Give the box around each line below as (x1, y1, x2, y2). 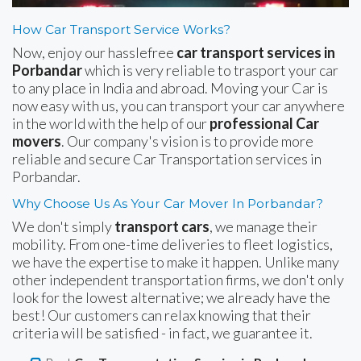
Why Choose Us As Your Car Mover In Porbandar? (12, 195, 323, 211)
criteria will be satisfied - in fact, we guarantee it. (12, 323, 313, 342)
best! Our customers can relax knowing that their (12, 305, 311, 324)
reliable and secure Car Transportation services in (12, 149, 322, 168)
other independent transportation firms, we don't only (12, 270, 344, 288)
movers (12, 131, 61, 150)
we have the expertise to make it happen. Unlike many (12, 252, 339, 271)
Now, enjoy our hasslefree (12, 43, 176, 61)
